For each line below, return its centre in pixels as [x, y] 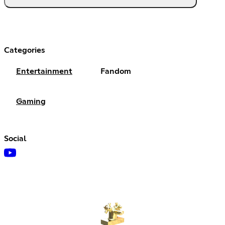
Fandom [116, 72]
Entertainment [44, 72]
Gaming [31, 102]
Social [15, 139]
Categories [25, 50]
